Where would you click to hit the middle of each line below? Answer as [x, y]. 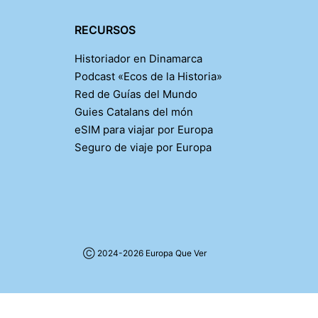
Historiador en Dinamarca [139, 58]
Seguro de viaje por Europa [143, 147]
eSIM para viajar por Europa [144, 129]
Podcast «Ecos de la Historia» [149, 76]
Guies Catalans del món [134, 111]
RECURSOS [105, 29]
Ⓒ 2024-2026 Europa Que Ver [144, 253]
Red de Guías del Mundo [136, 94]
